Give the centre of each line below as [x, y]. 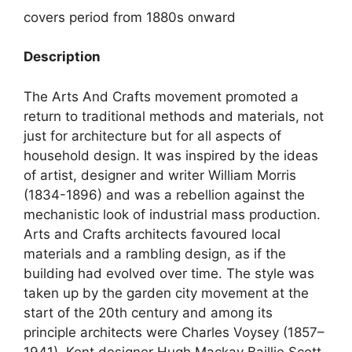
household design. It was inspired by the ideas [171, 155]
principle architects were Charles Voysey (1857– [174, 332]
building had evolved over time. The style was [169, 273]
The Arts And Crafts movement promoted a [161, 96]
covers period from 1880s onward [130, 17]
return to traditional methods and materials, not [174, 116]
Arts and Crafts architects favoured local [152, 234]
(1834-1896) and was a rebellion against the [164, 194]
